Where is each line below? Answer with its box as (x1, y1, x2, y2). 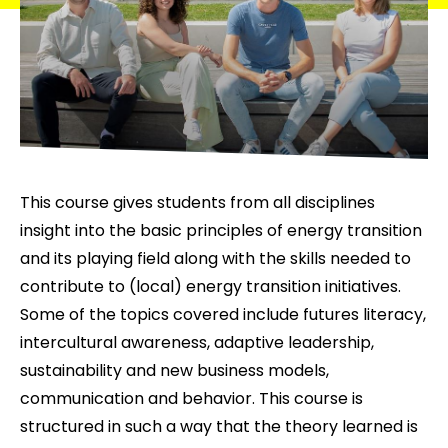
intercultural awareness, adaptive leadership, (20, 331, 374, 354)
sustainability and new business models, (20, 359, 329, 382)
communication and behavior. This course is (20, 387, 363, 410)
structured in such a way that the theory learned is (20, 415, 418, 438)
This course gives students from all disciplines (20, 191, 375, 214)
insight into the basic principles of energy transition (20, 219, 422, 242)
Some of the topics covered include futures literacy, (20, 303, 426, 326)
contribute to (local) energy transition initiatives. (20, 275, 401, 298)
